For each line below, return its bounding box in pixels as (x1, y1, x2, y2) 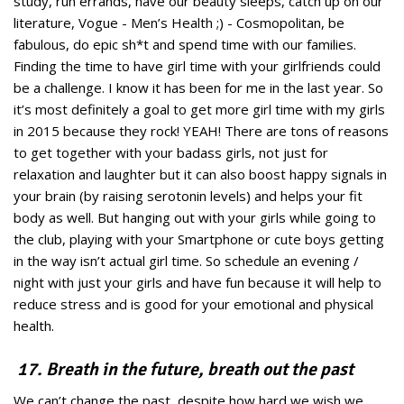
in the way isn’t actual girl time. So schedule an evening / (14, 252, 359, 271)
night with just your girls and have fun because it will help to (14, 273, 381, 292)
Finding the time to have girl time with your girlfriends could (14, 57, 381, 76)
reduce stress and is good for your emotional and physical (14, 295, 373, 314)
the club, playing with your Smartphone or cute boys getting (14, 230, 384, 249)
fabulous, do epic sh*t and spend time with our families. (14, 35, 356, 54)
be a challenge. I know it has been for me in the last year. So (14, 78, 383, 97)
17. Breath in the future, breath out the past (17, 358, 353, 381)
